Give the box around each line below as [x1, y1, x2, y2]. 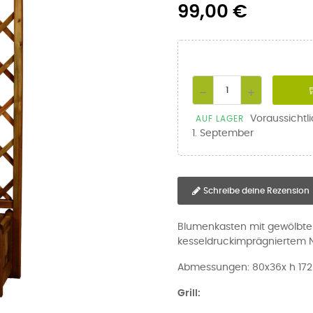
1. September [192, 129, 254, 138]
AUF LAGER [196, 115, 244, 123]
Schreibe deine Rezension [203, 187, 310, 195]
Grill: [177, 289, 201, 298]
